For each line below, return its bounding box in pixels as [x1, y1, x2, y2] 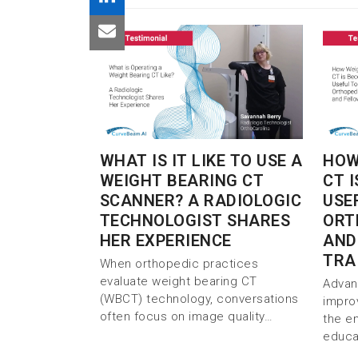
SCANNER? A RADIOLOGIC [99, 190, 301, 210]
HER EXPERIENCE [99, 230, 232, 250]
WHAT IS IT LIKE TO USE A [99, 150, 303, 170]
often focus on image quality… [99, 308, 272, 324]
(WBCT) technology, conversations [99, 291, 299, 306]
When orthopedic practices [99, 256, 258, 271]
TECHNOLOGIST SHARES [99, 210, 290, 230]
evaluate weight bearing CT [99, 273, 257, 288]
